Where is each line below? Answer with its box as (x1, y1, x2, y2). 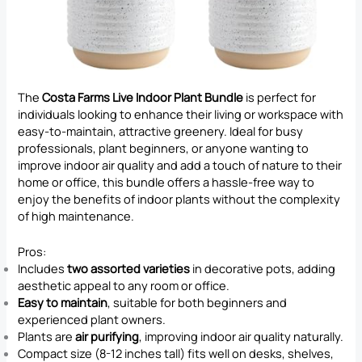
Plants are (18, 328, 76, 345)
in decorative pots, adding (190, 260, 336, 277)
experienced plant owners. (18, 311, 166, 328)
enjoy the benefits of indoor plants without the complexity (18, 190, 341, 207)
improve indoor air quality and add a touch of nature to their (18, 156, 343, 173)
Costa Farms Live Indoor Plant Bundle (42, 88, 244, 105)
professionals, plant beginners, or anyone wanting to (18, 139, 309, 156)
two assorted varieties (67, 260, 191, 277)
